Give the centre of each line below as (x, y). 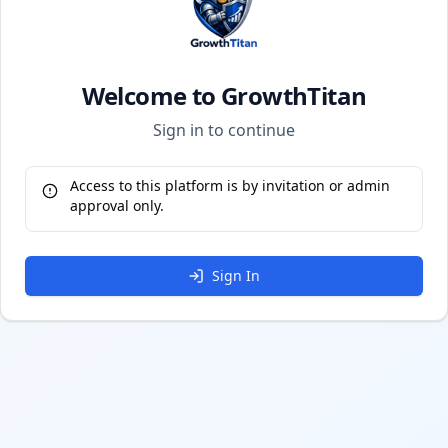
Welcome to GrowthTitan (224, 95)
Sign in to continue (224, 130)
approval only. (117, 205)
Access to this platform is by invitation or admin (230, 185)
